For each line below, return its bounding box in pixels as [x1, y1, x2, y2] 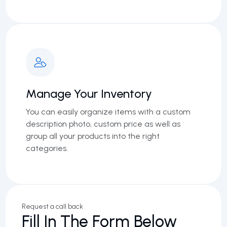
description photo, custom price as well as [26, 119, 180, 129]
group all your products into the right [26, 131, 160, 141]
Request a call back [22, 202, 83, 211]
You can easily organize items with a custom [26, 107, 191, 117]
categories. [26, 143, 68, 153]
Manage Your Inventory [26, 86, 152, 101]
